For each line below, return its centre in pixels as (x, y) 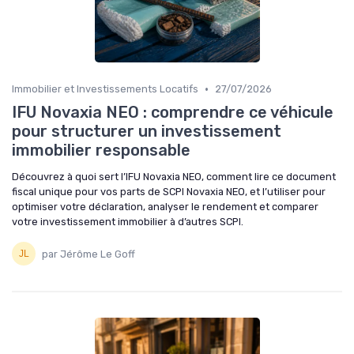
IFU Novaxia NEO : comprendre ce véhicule (173, 113)
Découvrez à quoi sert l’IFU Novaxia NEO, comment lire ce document (174, 177)
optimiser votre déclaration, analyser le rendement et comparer (165, 207)
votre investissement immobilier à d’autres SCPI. (128, 222)
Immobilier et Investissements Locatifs (105, 89)
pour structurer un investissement (147, 132)
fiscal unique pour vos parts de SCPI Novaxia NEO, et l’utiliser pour (169, 192)
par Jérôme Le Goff (88, 254)
